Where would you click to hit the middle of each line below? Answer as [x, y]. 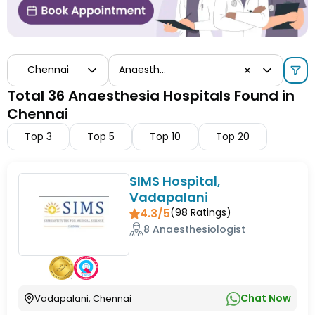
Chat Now [266, 298]
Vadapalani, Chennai [83, 299]
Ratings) [210, 212]
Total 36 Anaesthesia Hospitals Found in [151, 95]
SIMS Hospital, [175, 181]
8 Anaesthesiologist [195, 229]
